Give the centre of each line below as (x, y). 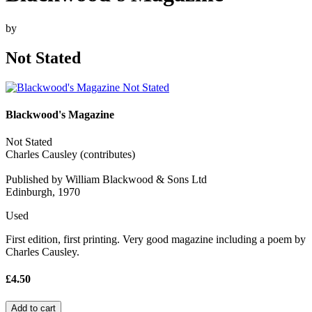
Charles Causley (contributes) (70, 155)
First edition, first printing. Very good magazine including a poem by (156, 240)
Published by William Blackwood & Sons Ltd (106, 180)
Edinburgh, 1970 (43, 192)
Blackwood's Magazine (60, 114)
